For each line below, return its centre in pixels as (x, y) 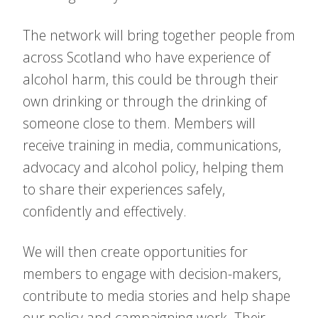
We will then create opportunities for (135, 252)
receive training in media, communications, (152, 145)
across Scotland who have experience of (147, 57)
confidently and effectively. (105, 211)
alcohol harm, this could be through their (150, 79)
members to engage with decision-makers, (152, 274)
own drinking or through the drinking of (145, 101)
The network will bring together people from (159, 35)
